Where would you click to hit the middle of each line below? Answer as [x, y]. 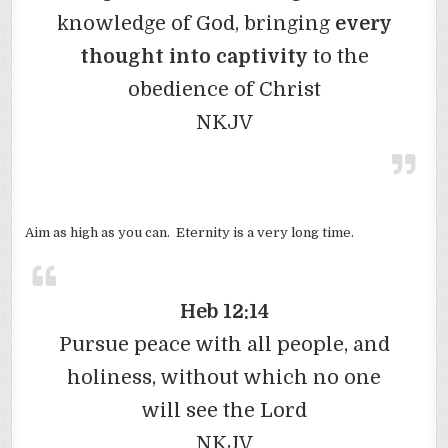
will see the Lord [224, 410]
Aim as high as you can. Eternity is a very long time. [190, 232]
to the [338, 56]
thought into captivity [193, 56]
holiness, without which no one [224, 377]
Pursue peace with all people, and [224, 344]
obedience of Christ [224, 89]
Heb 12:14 [224, 311]
